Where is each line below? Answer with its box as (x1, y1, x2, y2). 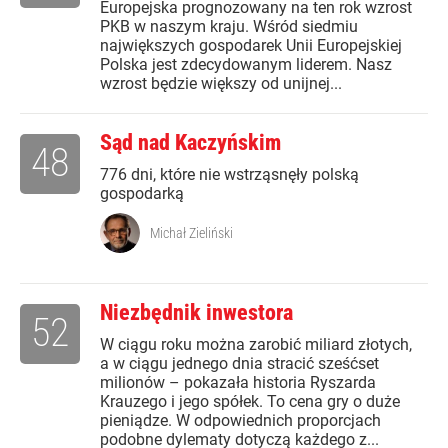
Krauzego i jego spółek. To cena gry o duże (100, 392, 400, 412)
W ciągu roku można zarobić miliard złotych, (100, 335, 412, 355)
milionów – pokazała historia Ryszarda (100, 373, 376, 393)
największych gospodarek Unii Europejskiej (100, 36, 402, 56)
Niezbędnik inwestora (100, 300, 293, 326)
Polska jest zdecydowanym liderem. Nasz (100, 55, 392, 75)
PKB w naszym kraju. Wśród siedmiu (100, 17, 358, 37)
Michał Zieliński (150, 225, 233, 242)
